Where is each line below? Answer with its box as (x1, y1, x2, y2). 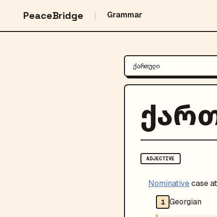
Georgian (170, 197, 201, 207)
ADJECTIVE (146, 155, 175, 162)
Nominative (148, 178, 189, 188)
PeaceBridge (23, 9, 83, 22)
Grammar (107, 10, 142, 20)
